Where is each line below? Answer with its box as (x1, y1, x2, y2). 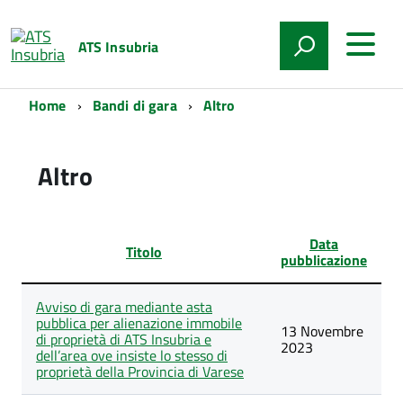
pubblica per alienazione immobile (36, 312, 242, 334)
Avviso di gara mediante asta (36, 296, 212, 318)
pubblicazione (281, 249, 367, 271)
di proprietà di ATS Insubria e (36, 328, 211, 350)
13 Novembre (281, 320, 363, 342)
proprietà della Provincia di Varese (36, 361, 244, 382)
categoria (22, 346, 78, 368)
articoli (22, 314, 64, 336)
